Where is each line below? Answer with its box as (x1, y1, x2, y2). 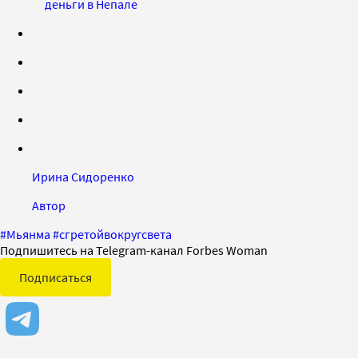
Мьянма (6, 225, 50, 242)
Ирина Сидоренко (32, 168, 134, 185)
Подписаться (19, 268, 92, 285)
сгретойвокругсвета (59, 225, 172, 242)
